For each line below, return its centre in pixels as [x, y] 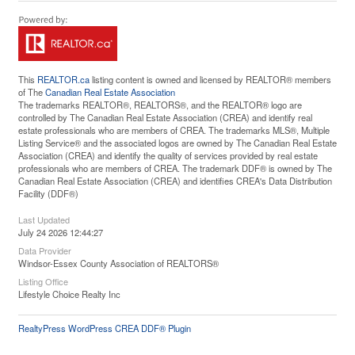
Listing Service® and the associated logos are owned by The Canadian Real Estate [177, 143]
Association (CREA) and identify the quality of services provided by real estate [168, 155]
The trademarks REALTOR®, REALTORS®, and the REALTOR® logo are [160, 105]
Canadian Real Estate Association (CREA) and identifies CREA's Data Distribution [175, 181]
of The [32, 92]
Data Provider [45, 250]
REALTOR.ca [63, 79]
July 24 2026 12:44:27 [61, 232]
